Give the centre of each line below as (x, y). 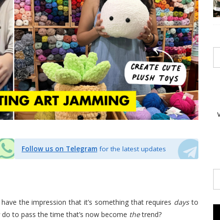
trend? (152, 214)
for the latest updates (133, 149)
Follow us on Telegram (59, 149)
